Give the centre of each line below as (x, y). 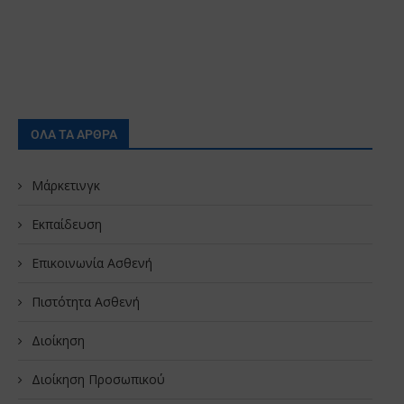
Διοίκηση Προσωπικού (98, 379)
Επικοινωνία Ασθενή (92, 262)
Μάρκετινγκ (66, 185)
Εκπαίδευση (67, 224)
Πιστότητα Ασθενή (86, 301)
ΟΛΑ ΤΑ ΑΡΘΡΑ (74, 134)
